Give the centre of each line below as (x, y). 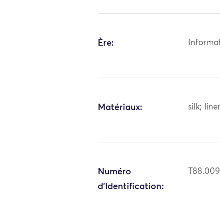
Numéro (115, 172)
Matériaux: (120, 107)
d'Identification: (131, 186)
